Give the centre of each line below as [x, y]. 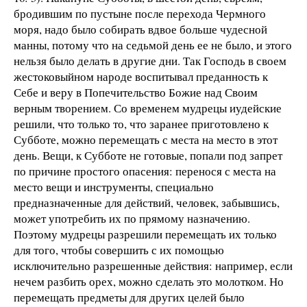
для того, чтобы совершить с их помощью [119, 250]
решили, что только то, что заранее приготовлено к [141, 124]
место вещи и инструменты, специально [114, 187]
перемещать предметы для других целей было [129, 297]
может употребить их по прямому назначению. [132, 219]
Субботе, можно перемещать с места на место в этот [146, 140]
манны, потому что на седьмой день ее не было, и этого [153, 45]
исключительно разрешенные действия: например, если [153, 266]
